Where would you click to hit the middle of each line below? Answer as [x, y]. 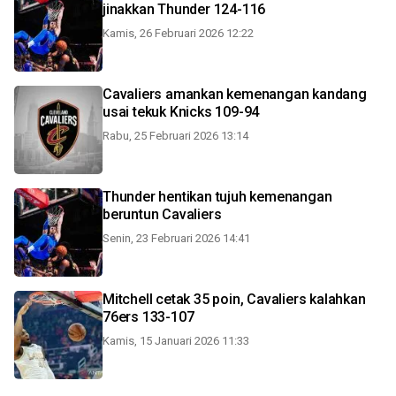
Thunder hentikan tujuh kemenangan [217, 197]
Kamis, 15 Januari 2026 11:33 [176, 341]
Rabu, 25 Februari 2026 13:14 [175, 136]
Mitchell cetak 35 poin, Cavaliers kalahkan [234, 299]
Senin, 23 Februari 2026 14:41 [176, 238]
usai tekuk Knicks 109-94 [181, 112]
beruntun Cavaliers [162, 214]
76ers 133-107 [148, 317]
